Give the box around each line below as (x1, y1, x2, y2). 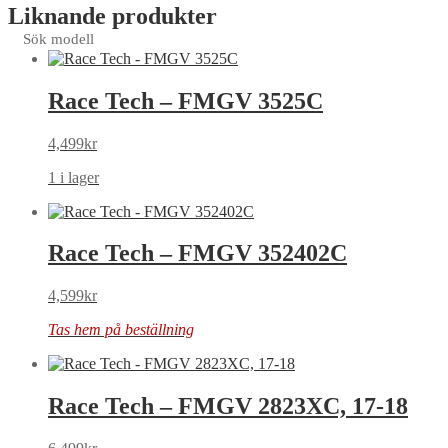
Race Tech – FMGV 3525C (48, 87, 323, 114)
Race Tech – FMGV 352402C (48, 240, 347, 267)
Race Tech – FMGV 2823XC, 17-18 (48, 393, 408, 420)
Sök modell (23, 30, 94, 47)
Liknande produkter (8, 2, 217, 29)
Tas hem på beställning (48, 321, 194, 339)
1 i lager (48, 168, 99, 186)
